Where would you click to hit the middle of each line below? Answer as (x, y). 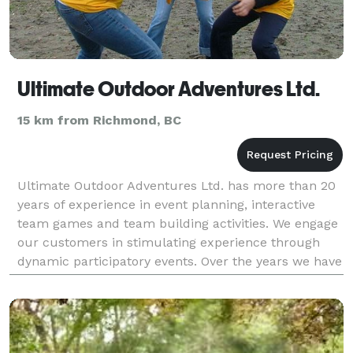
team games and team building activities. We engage (178, 223)
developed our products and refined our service (163, 280)
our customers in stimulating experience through (169, 242)
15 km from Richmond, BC (99, 120)
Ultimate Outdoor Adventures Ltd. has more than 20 (176, 185)
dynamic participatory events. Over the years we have (180, 261)
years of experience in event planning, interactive (166, 204)
